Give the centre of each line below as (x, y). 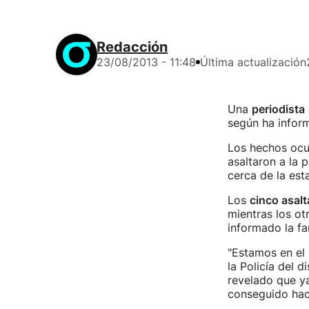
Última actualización (253, 62)
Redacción (132, 47)
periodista (278, 109)
